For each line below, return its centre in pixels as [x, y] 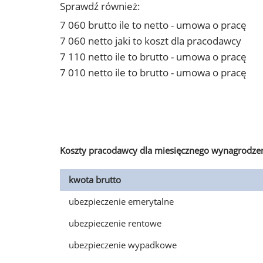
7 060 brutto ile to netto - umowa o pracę [153, 25]
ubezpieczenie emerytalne [121, 201]
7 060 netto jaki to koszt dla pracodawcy [151, 41]
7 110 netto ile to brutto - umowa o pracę [153, 57]
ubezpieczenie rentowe [115, 223]
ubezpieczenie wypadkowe [123, 245]
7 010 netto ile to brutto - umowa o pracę [153, 73]
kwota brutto [95, 180]
